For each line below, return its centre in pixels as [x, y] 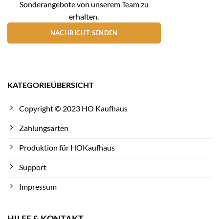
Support [33, 167]
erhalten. [84, 16]
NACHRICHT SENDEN [84, 33]
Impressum [38, 187]
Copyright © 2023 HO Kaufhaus [73, 109]
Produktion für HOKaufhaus [67, 148]
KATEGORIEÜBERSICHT [51, 85]
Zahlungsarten [44, 128]
